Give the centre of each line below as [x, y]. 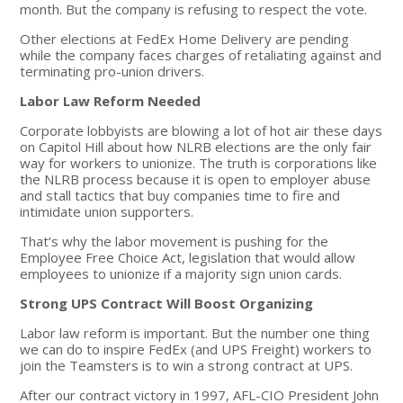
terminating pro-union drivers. [112, 71]
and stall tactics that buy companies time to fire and [180, 195]
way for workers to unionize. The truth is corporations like [199, 162]
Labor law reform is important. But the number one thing [195, 332]
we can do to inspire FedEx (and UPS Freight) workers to [196, 349]
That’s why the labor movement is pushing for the [175, 241]
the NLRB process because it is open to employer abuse [196, 179]
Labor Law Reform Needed [111, 100]
